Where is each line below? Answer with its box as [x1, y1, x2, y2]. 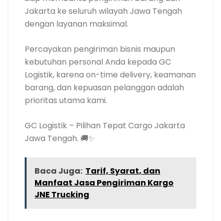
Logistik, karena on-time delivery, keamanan [25, 69, 196, 80]
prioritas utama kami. [25, 94, 107, 106]
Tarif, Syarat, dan [85, 165, 160, 177]
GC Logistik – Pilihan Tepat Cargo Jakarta [25, 119, 185, 131]
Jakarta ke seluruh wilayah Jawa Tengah [25, 5, 182, 17]
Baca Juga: [35, 165, 82, 177]
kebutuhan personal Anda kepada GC [25, 56, 171, 68]
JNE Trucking [35, 188, 89, 200]
